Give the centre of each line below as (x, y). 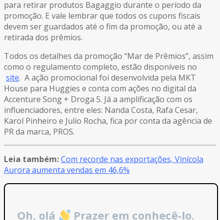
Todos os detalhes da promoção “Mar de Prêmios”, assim (109, 56)
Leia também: (31, 159)
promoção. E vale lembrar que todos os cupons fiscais (102, 16)
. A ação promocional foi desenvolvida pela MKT (108, 78)
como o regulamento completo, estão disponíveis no (100, 67)
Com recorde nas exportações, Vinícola (132, 159)
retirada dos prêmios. (43, 38)
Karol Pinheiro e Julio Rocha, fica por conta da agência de (108, 121)
